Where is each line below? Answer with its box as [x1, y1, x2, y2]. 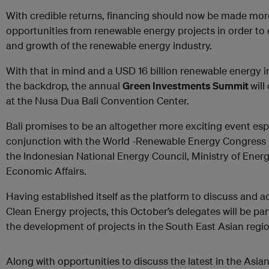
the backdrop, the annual [6, 79, 122, 92]
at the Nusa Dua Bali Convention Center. [6, 94, 189, 107]
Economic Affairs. [6, 165, 86, 177]
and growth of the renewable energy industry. [6, 39, 212, 52]
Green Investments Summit [122, 79, 250, 92]
